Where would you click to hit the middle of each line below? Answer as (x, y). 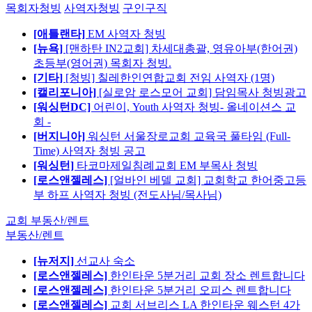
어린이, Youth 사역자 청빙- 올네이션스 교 (195, 107)
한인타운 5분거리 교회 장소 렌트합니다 (208, 276)
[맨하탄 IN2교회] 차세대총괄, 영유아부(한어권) (181, 49)
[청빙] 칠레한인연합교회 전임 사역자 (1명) (170, 78)
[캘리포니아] (66, 93)
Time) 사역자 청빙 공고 (89, 151)
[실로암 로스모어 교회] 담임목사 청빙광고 (203, 93)
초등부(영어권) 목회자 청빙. (102, 63)
